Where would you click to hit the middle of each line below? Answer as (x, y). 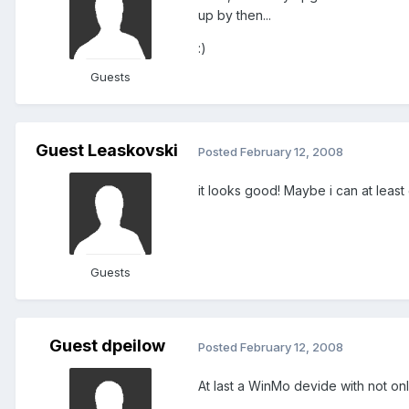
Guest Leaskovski (107, 151)
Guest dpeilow (107, 346)
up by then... (235, 16)
